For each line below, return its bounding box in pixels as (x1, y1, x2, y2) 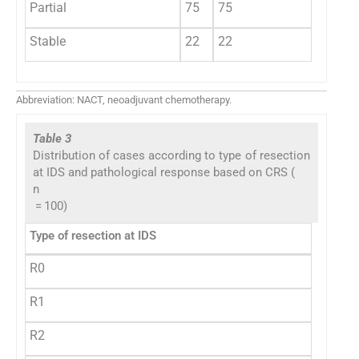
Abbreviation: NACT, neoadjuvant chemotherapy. (16, 94, 232, 107)
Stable (30, 34, 66, 50)
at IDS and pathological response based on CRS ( (33, 164, 295, 179)
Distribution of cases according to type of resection (33, 147, 310, 163)
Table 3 (33, 131, 71, 146)
